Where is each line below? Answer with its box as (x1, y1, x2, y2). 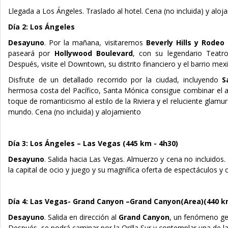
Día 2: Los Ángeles (8, 21, 75, 32)
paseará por (8, 48, 54, 58)
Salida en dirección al (48, 212, 119, 222)
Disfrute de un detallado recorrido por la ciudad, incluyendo (8, 74, 222, 84)
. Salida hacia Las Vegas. (44, 154, 127, 164)
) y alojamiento (91, 106, 141, 117)
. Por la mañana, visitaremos (44, 37, 146, 47)
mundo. (8, 106, 35, 117)
